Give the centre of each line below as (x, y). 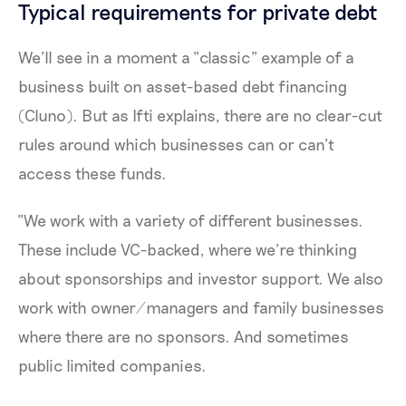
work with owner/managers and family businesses (201, 308)
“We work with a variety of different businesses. (191, 221)
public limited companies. (112, 366)
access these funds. (94, 174)
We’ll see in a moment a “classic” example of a (186, 58)
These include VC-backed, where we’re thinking (188, 250)
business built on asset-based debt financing (183, 87)
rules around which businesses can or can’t (176, 145)
